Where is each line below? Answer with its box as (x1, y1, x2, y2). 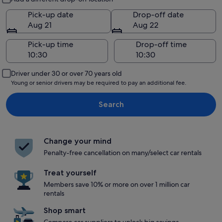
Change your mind (44, 136, 111, 146)
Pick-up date (28, 9, 73, 20)
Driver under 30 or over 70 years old (11, 69, 122, 78)
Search (98, 100, 124, 109)
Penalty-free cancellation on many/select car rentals (44, 148, 202, 157)
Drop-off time (136, 39, 187, 50)
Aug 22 (133, 20, 159, 30)
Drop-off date (133, 9, 184, 20)
